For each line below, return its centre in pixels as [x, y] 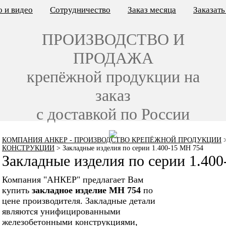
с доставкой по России [113, 114]
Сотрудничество [80, 10]
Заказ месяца [152, 10]
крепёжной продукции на [113, 77]
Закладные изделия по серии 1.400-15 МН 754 [133, 148]
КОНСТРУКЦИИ [28, 148]
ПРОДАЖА [113, 58]
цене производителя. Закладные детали [79, 201]
